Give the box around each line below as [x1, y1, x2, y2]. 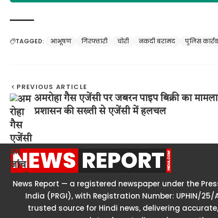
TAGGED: [16, 36, 44, 45]
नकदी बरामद [139, 36, 175, 45]
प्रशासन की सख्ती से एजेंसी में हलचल [34, 107, 166, 117]
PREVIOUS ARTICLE [17, 82, 88, 91]
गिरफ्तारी [81, 36, 108, 45]
